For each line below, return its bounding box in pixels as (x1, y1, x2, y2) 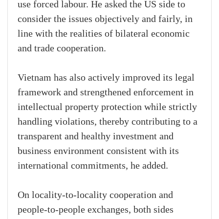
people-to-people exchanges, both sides (18, 204, 174, 216)
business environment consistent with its (18, 146, 179, 157)
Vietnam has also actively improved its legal (18, 72, 195, 84)
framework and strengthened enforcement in (18, 87, 194, 98)
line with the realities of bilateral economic (18, 28, 190, 40)
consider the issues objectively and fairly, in (18, 14, 193, 25)
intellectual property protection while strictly (18, 102, 197, 113)
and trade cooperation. (18, 43, 106, 54)
